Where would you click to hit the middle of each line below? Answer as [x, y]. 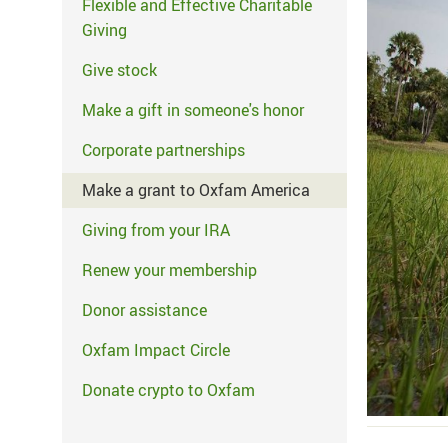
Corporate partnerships [163, 150]
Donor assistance [144, 310]
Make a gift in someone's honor [193, 110]
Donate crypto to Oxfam [168, 390]
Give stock [119, 70]
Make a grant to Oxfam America [196, 190]
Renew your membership [169, 270]
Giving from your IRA [156, 230]
